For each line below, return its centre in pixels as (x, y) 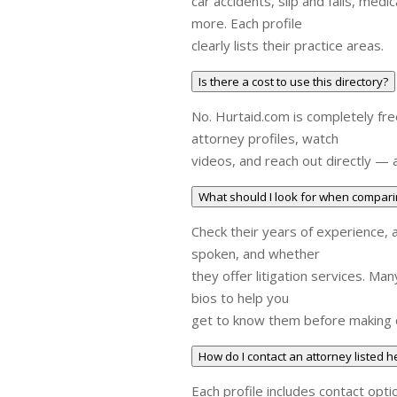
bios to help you (241, 297)
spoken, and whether (256, 253)
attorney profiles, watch (265, 138)
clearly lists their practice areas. (288, 45)
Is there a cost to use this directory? (294, 81)
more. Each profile (247, 23)
